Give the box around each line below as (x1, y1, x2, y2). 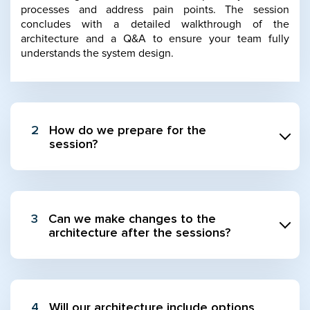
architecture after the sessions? (48, 226, 237, 239)
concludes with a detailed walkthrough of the (21, 18, 289, 30)
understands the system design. (21, 47, 174, 59)
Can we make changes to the (48, 212, 216, 226)
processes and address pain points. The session (21, 3, 289, 15)
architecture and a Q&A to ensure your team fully (21, 33, 289, 44)
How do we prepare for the (49, 124, 206, 137)
